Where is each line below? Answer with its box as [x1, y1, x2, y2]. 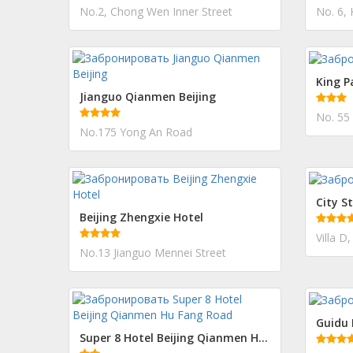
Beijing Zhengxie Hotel [80, 210, 203, 225]
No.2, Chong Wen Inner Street [80, 4, 232, 19]
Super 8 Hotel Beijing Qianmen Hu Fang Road [258, 330, 268, 345]
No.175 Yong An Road [80, 124, 192, 139]
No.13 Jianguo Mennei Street [80, 245, 226, 260]
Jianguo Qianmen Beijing [80, 89, 216, 104]
